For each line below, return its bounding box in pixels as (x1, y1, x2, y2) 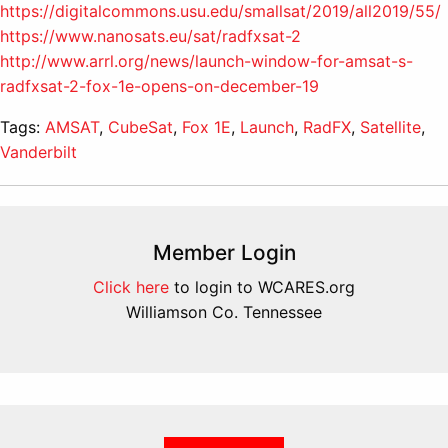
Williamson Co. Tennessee (126, 301, 322, 322)
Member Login (152, 239, 296, 265)
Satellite (360, 116, 421, 137)
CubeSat (108, 116, 173, 137)
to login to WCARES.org (169, 276, 355, 297)
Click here (93, 276, 169, 297)
